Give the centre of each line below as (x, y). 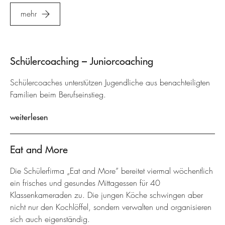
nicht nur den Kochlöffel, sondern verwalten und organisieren (111, 207)
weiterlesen (29, 117)
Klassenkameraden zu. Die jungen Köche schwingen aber (106, 195)
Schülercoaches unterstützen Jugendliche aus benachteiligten (110, 83)
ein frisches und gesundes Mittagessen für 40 (85, 183)
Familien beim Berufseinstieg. (58, 95)
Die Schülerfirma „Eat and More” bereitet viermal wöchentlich (111, 171)
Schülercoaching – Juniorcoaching (82, 61)
